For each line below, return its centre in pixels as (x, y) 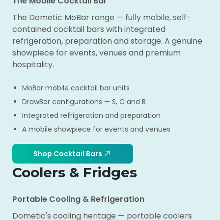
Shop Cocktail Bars (68, 153)
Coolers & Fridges (75, 172)
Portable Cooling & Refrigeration (78, 199)
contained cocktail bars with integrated (89, 29)
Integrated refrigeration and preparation (91, 115)
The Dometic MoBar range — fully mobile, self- (102, 17)
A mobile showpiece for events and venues (96, 129)
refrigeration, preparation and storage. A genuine (107, 41)
